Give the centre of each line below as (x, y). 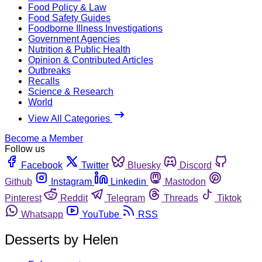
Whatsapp (42, 214)
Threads (181, 198)
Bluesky (144, 165)
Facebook (42, 165)
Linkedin (128, 181)
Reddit (74, 198)
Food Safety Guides (69, 18)
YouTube (101, 214)
